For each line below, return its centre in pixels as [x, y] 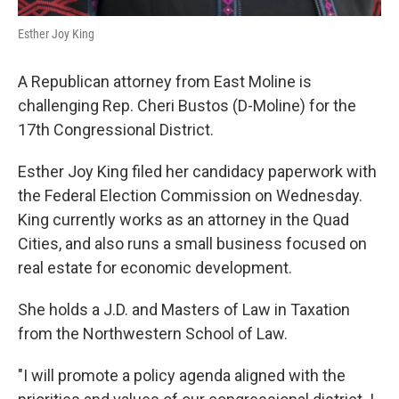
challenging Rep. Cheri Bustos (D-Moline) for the [187, 106]
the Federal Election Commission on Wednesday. [190, 195]
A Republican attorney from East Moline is [165, 81]
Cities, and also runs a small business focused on [192, 244]
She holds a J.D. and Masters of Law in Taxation [184, 309]
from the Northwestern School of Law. [155, 334]
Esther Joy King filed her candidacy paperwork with [197, 171]
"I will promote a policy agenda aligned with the [182, 375]
